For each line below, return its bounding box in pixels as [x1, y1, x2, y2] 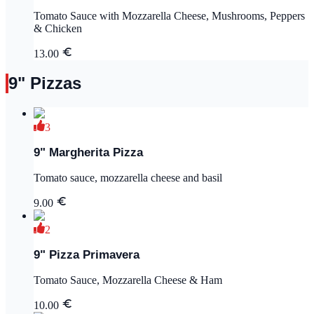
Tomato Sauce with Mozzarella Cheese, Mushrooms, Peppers [34, 9, 305, 22]
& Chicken [34, 22, 82, 34]
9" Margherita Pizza [34, 146, 143, 160]
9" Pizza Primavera [34, 247, 139, 261]
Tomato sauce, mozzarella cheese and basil [34, 171, 222, 184]
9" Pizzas [8, 74, 81, 93]
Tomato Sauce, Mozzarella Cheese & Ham [34, 273, 222, 286]
